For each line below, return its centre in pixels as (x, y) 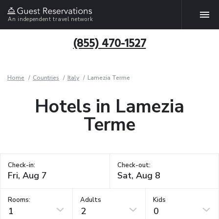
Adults (91, 200)
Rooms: (19, 200)
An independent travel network (51, 19)
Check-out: (134, 165)
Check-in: (22, 165)
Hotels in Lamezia (109, 107)
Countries (46, 78)
